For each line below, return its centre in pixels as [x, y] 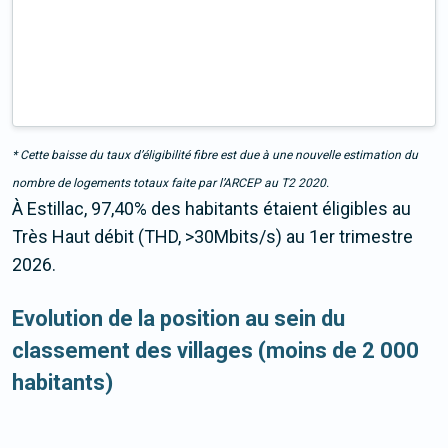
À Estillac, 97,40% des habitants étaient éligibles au [211, 209]
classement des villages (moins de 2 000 [215, 351]
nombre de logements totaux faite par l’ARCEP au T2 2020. [170, 183]
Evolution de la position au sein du [178, 319]
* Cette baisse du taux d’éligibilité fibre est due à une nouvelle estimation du [215, 155]
